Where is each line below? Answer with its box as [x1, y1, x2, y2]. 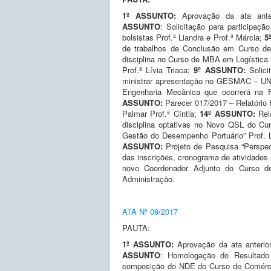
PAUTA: [122, 221, 150, 233]
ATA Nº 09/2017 [122, 205, 178, 217]
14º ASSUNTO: [200, 107, 259, 119]
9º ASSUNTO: [194, 64, 249, 76]
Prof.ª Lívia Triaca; [122, 64, 194, 76]
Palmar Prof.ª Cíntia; [122, 107, 200, 119]
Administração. [122, 172, 175, 184]
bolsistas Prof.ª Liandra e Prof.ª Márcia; [122, 31, 264, 43]
